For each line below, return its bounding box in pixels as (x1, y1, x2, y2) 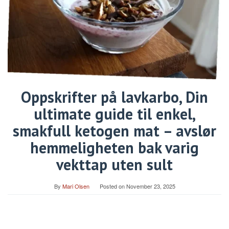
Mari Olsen (62, 181, 89, 190)
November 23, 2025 (126, 181, 175, 190)
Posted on (99, 181, 126, 190)
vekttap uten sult (56, 154, 173, 174)
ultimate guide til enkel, (33, 103, 196, 124)
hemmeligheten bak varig (30, 137, 199, 157)
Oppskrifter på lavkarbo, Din (21, 86, 208, 107)
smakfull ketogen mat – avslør (13, 120, 216, 141)
